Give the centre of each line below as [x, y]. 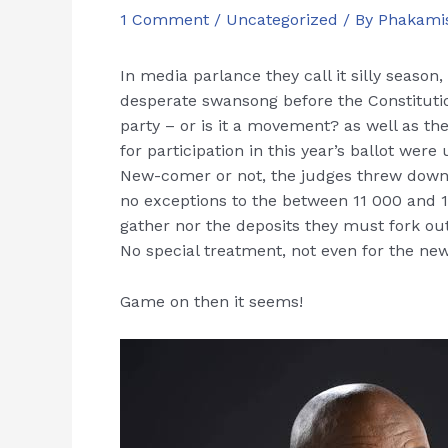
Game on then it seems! [211, 301]
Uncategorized [282, 19]
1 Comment [164, 19]
